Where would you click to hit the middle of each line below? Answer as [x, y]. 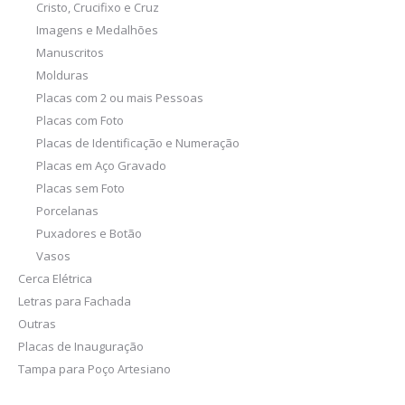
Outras [37, 324]
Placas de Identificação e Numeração [138, 143]
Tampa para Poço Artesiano [94, 369]
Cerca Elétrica [55, 278]
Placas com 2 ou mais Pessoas [120, 98]
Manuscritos [70, 52]
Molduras [62, 75]
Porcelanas [67, 211]
